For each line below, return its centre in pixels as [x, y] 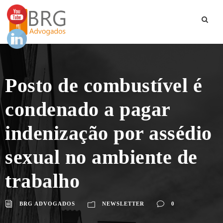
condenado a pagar [88, 109]
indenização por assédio [109, 133]
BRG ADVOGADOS [47, 203]
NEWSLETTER [123, 203]
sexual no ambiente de [101, 157]
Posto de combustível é [104, 85]
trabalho [42, 181]
